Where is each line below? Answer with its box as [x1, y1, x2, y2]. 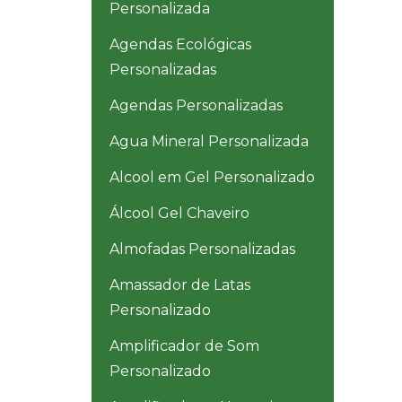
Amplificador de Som [109, 337, 259, 355]
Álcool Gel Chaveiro [109, 205, 249, 223]
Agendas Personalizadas [109, 97, 283, 115]
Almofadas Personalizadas [109, 240, 295, 258]
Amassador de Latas [109, 276, 250, 294]
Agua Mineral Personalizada [109, 133, 309, 151]
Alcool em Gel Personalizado [109, 169, 315, 187]
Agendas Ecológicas [109, 36, 251, 54]
